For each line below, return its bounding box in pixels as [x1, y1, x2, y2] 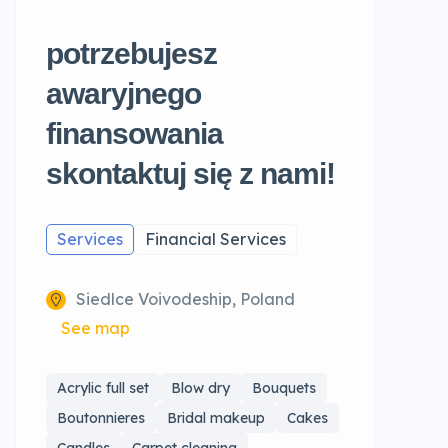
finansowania [46, 117, 223, 151]
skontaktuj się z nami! [46, 157, 335, 191]
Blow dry [171, 379, 230, 398]
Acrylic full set [57, 379, 149, 398]
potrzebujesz [46, 37, 217, 71]
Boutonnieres [57, 409, 145, 428]
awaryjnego [46, 77, 201, 111]
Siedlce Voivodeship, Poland [76, 289, 295, 310]
